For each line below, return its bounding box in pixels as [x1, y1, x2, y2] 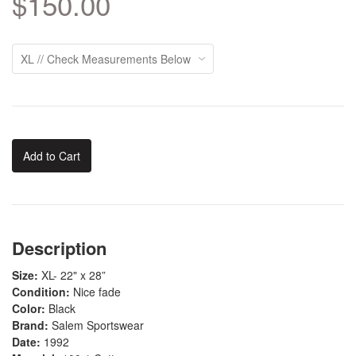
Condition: [12, 283, 70, 300]
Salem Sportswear [52, 316, 144, 333]
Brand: [12, 316, 52, 333]
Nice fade [70, 283, 121, 300]
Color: [12, 300, 45, 316]
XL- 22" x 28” [38, 266, 106, 283]
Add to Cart [23, 147, 80, 164]
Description [12, 234, 106, 261]
